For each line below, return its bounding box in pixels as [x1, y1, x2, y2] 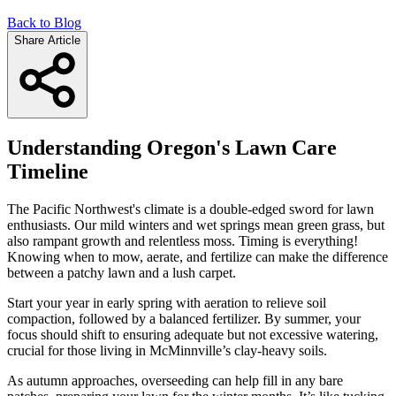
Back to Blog [7, 14, 81, 30]
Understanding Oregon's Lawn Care [7, 135, 337, 159]
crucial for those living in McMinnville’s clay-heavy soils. [7, 342, 327, 358]
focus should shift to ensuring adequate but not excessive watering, [7, 326, 378, 342]
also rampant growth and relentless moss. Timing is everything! [7, 232, 358, 248]
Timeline [7, 159, 88, 183]
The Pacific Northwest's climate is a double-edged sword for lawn [7, 201, 374, 217]
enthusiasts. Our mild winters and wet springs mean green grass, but [7, 217, 385, 232]
